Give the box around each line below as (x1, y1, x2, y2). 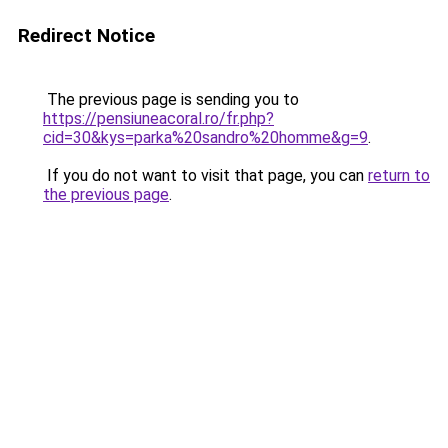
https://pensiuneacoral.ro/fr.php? (43, 109, 274, 128)
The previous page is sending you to (43, 90, 299, 109)
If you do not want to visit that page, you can (43, 166, 368, 185)
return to (368, 166, 430, 185)
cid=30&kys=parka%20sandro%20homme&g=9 (43, 128, 368, 147)
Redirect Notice (18, 24, 155, 47)
